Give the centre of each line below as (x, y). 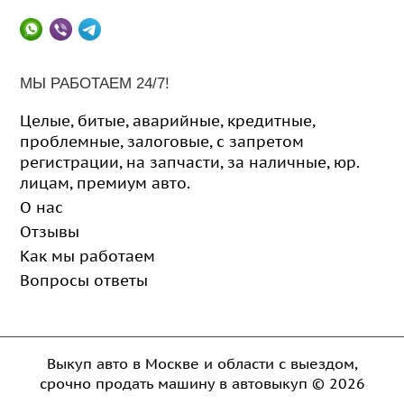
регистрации (70, 162)
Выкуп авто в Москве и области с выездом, (202, 363)
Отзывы (50, 231)
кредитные (270, 120)
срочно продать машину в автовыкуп (173, 383)
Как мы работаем (88, 256)
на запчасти (174, 162)
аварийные (177, 120)
